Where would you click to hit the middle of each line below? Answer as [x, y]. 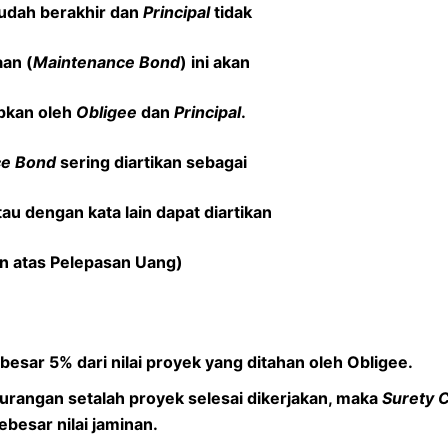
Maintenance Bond [106, 61]
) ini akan [215, 61]
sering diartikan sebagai [151, 161]
